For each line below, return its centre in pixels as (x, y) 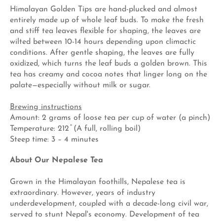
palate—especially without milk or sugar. (80, 85)
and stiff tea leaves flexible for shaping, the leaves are (105, 31)
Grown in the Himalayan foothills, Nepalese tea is (98, 182)
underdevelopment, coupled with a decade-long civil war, (109, 203)
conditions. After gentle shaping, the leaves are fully (102, 53)
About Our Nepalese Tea (56, 160)
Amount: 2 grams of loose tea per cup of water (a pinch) (110, 118)
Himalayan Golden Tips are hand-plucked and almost (104, 9)
